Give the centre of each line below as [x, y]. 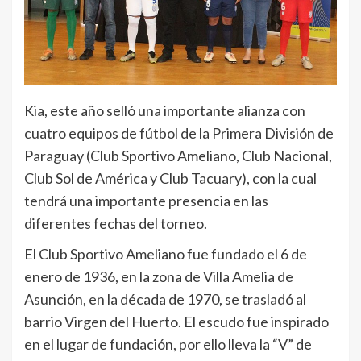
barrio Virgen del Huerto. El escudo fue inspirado [176, 322]
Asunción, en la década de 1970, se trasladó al [165, 299]
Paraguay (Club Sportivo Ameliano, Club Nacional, [178, 156]
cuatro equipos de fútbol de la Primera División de [179, 133]
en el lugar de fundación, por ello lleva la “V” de [168, 344]
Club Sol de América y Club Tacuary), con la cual [170, 178]
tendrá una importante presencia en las [146, 201]
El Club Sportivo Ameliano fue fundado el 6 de [166, 254]
